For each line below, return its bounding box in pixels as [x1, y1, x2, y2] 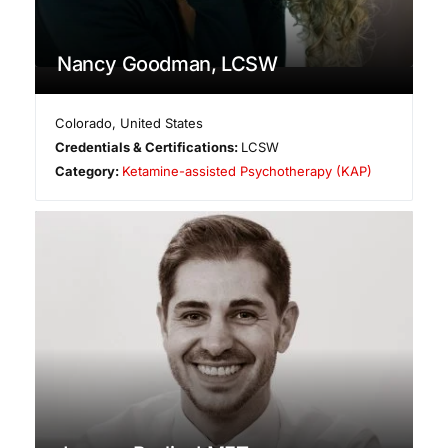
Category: [55, 163, 123, 180]
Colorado [55, 115, 113, 132]
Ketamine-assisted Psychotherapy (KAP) [122, 163, 373, 180]
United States [120, 115, 204, 132]
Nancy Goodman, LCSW [57, 52, 278, 77]
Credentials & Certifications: [55, 139, 242, 156]
